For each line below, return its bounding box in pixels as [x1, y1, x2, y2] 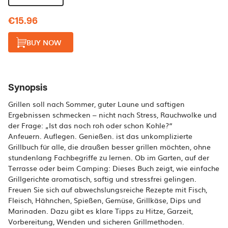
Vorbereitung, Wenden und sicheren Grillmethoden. [8, 216, 184, 226]
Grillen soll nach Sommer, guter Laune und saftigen [8, 99, 185, 109]
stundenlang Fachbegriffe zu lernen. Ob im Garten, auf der [8, 152, 209, 162]
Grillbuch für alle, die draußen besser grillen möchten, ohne [8, 141, 211, 152]
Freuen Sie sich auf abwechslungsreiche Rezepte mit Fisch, [8, 184, 207, 194]
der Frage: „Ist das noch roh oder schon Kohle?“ [8, 120, 173, 130]
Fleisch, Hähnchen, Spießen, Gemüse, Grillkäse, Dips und [8, 195, 201, 205]
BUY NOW [26, 37, 61, 48]
